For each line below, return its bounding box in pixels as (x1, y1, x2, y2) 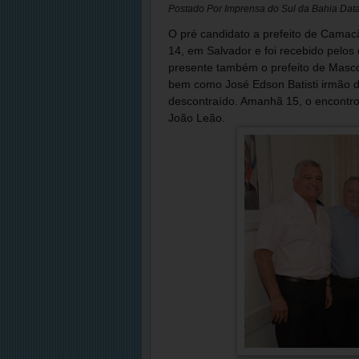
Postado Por (168, 3, 224, 14)
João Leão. (168, 111, 225, 124)
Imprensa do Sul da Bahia (224, 3, 340, 14)
